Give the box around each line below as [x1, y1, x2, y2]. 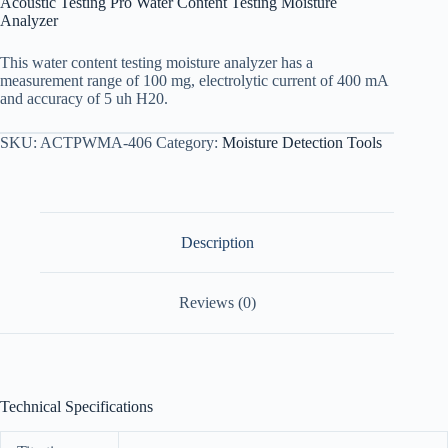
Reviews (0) [178, 294, 256, 312]
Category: [156, 133, 222, 151]
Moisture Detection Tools [222, 133, 382, 151]
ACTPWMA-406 [40, 133, 152, 151]
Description [180, 233, 254, 251]
